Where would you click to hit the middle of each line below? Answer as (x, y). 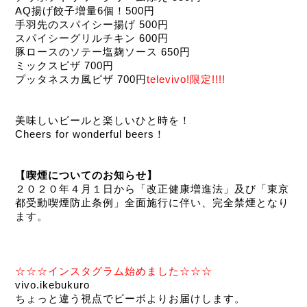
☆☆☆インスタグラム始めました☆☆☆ (114, 271)
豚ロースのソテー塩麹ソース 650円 (103, 52)
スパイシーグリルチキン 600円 (92, 38)
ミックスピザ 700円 (64, 66)
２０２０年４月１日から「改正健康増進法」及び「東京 (152, 189)
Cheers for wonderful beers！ (90, 134)
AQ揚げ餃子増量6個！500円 (85, 11)
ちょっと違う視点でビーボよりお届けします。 (130, 299)
